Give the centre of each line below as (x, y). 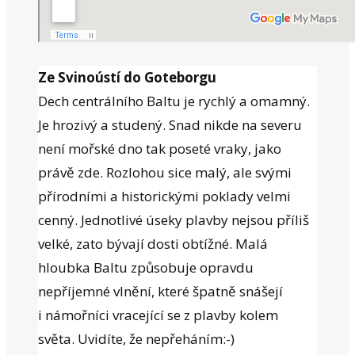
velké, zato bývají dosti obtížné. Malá (153, 243)
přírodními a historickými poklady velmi (164, 196)
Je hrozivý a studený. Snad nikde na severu (170, 124)
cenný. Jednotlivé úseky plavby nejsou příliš (174, 219)
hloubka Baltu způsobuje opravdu (146, 267)
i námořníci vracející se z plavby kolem (158, 315)
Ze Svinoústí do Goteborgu (127, 77)
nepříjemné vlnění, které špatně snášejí (160, 291)
